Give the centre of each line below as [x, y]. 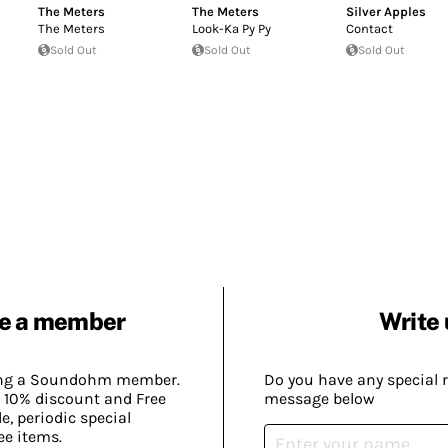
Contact [369, 28]
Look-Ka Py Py [231, 28]
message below [319, 399]
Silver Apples [386, 11]
